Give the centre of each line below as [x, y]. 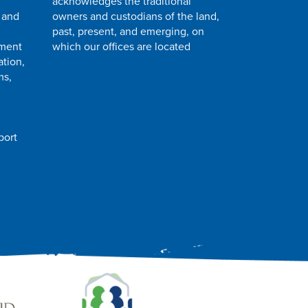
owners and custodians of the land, [136, 16]
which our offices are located [121, 46]
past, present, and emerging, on [128, 31]
